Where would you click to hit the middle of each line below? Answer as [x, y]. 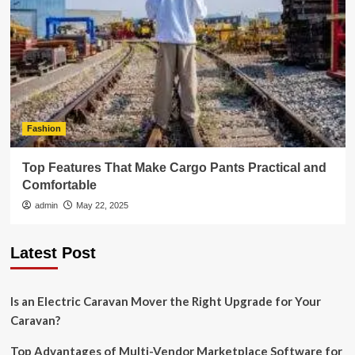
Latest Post [53, 253]
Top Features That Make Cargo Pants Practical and [174, 168]
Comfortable [59, 185]
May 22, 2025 [102, 205]
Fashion [44, 128]
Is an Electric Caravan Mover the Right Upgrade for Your [165, 301]
